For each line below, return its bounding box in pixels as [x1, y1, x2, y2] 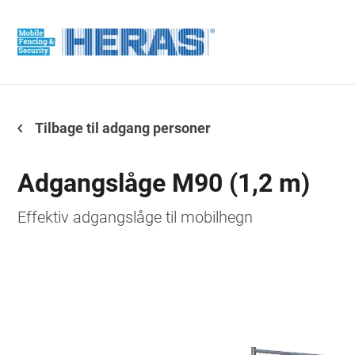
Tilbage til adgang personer [32, 117, 212, 137]
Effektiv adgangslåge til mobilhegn [17, 206, 253, 227]
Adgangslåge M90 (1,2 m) [17, 165, 310, 200]
